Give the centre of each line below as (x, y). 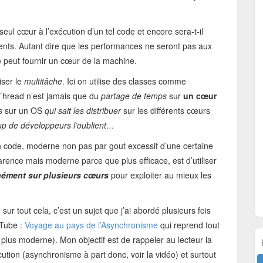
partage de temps (135, 96)
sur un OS (23, 110)
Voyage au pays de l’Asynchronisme (91, 225)
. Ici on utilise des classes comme (124, 81)
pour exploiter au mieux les (161, 175)
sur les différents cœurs (166, 110)
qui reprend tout (189, 225)
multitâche (43, 81)
